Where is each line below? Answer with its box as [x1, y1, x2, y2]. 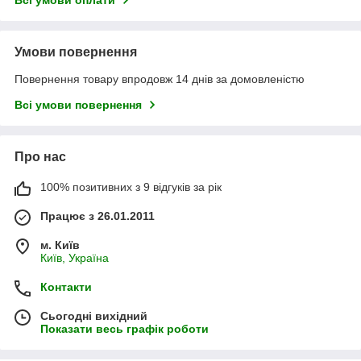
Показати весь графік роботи [40, 322, 209, 335]
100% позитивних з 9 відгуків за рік [40, 180, 222, 193]
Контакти [40, 280, 92, 293]
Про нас [15, 149, 66, 164]
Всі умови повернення [15, 98, 142, 111]
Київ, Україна [40, 251, 109, 264]
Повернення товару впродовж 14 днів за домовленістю [15, 72, 305, 85]
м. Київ [40, 238, 80, 251]
